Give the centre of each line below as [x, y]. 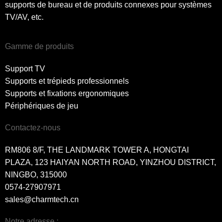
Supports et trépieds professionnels [67, 81]
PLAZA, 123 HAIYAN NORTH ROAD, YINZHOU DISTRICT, [111, 163]
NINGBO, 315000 [36, 175]
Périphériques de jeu [42, 106]
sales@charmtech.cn [42, 200]
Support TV [25, 69]
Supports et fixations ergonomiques [67, 94]
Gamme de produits [39, 47]
